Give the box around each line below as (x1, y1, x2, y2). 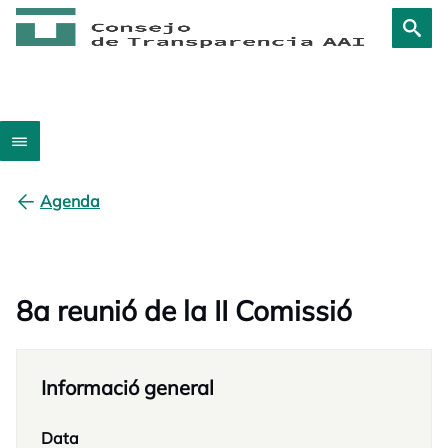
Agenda (40, 191, 100, 211)
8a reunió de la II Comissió (16, 293, 352, 328)
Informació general (41, 375, 214, 400)
